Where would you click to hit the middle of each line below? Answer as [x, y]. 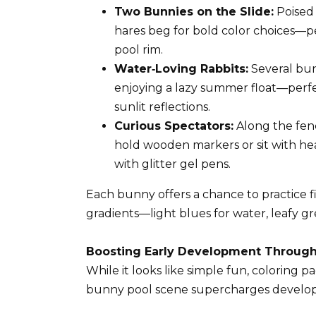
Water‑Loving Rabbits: [181, 68]
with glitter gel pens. [172, 164]
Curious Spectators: [174, 126]
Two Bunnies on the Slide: [194, 11]
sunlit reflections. [162, 107]
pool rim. [139, 49]
